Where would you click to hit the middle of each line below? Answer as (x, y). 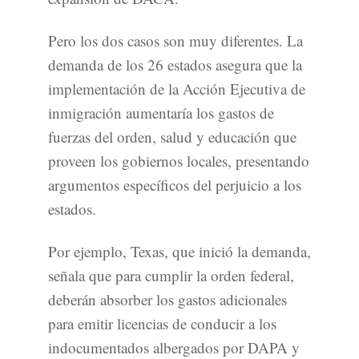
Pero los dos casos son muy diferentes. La (175, 41)
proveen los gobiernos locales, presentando (179, 161)
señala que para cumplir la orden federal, (171, 276)
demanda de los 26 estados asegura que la (175, 65)
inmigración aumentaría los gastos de (161, 113)
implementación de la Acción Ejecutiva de (177, 89)
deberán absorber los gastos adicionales (167, 300)
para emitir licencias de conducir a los (162, 324)
